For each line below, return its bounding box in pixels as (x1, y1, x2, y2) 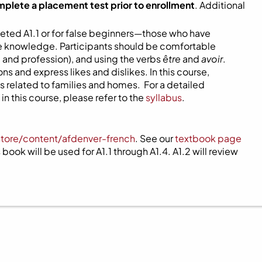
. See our (135, 132, 175, 144)
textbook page (175, 132, 242, 144)
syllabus (146, 91, 182, 104)
